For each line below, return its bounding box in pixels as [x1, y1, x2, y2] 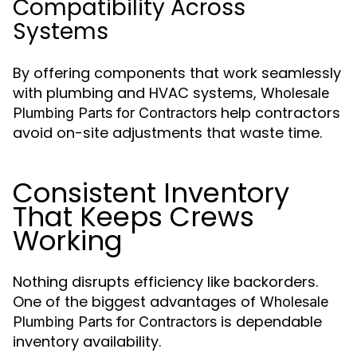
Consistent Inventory [13, 174, 289, 212]
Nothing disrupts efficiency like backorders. [13, 272, 318, 292]
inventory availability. [13, 331, 161, 351]
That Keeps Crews [13, 198, 254, 236]
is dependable [217, 312, 322, 331]
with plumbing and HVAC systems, [13, 83, 261, 103]
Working [13, 222, 123, 260]
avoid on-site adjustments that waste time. [13, 123, 322, 143]
